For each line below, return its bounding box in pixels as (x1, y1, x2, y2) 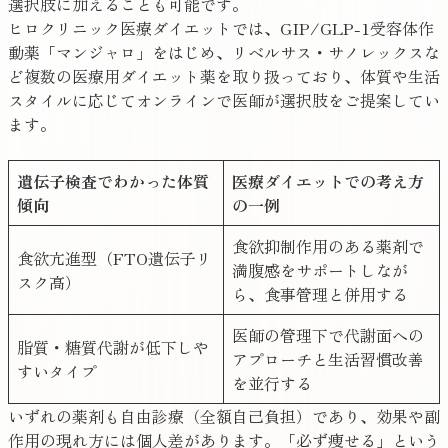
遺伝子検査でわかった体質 (17, 169, 209, 194)
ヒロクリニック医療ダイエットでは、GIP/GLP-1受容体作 (8, 16, 434, 41)
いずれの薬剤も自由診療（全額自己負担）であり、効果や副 (8, 404, 440, 429)
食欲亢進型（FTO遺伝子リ (17, 246, 212, 271)
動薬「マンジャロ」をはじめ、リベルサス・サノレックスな (8, 40, 440, 65)
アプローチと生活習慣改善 (232, 347, 424, 372)
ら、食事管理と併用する (232, 282, 408, 307)
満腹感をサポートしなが (232, 258, 408, 283)
